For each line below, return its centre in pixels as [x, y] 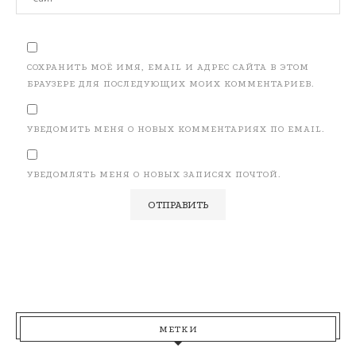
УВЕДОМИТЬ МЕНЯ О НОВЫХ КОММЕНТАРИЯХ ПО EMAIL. [176, 129]
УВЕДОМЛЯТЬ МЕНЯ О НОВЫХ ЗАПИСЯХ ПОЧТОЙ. [154, 174]
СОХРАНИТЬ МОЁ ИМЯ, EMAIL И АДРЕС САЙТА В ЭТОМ [168, 67]
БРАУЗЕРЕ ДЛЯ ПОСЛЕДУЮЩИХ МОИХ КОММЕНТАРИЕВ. [171, 83]
